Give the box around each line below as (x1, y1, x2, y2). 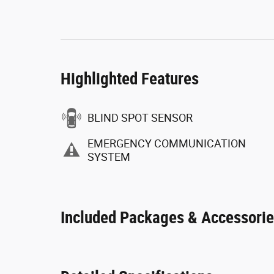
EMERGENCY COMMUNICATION (87, 136, 246, 150)
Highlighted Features (61, 69, 199, 89)
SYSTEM (87, 150, 130, 163)
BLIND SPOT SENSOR (87, 111, 193, 124)
